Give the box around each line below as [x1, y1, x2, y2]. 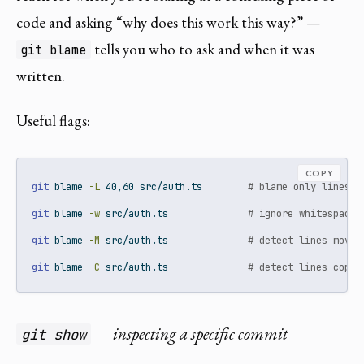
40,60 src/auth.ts [100, 179, 249, 193]
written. [16, 65, 65, 86]
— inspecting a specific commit [91, 322, 288, 344]
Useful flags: [16, 110, 90, 132]
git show [21, 324, 87, 344]
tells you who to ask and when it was [90, 38, 314, 59]
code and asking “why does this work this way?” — [16, 11, 321, 32]
